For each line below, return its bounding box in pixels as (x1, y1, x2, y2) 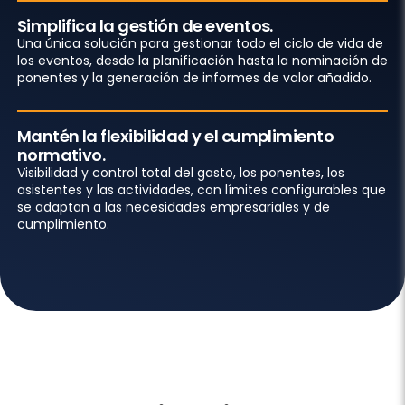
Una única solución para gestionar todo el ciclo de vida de (16, 33, 383, 52)
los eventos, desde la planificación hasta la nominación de (16, 51, 388, 70)
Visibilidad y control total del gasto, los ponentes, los (16, 163, 344, 182)
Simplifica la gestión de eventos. (16, 14, 273, 37)
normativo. (16, 143, 106, 166)
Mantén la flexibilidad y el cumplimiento (16, 124, 334, 147)
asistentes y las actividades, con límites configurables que (16, 180, 386, 199)
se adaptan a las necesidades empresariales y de (16, 197, 330, 216)
